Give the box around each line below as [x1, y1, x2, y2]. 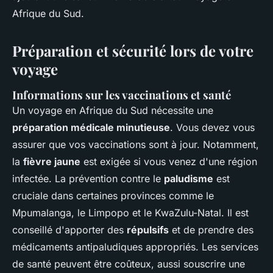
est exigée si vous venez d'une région [80, 155, 257, 168]
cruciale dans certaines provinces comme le [12, 190, 214, 202]
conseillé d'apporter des [12, 224, 127, 236]
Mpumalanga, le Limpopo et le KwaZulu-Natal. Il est [12, 207, 249, 219]
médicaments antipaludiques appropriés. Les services [12, 241, 258, 253]
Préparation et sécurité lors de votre [12, 41, 253, 60]
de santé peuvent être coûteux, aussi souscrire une [12, 258, 245, 270]
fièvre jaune [23, 155, 80, 168]
